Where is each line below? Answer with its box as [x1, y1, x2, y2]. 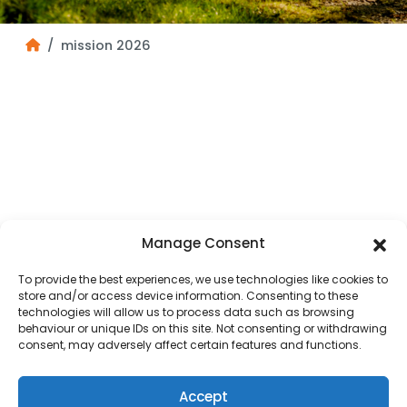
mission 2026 [61, 36, 151, 55]
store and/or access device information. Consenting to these [18, 288, 358, 303]
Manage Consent [142, 233, 265, 253]
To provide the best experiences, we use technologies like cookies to [18, 272, 388, 287]
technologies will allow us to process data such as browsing [18, 304, 354, 320]
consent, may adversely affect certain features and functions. [18, 337, 362, 352]
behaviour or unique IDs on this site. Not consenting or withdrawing [18, 321, 387, 336]
